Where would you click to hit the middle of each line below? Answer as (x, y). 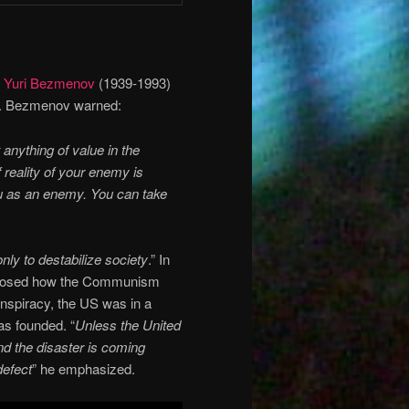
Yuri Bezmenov (49, 83)
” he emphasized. (84, 368)
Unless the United (128, 324)
